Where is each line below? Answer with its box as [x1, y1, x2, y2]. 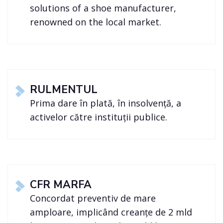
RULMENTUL [30, 83, 98, 97]
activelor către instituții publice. [30, 111, 168, 123]
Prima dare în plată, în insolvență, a [30, 97, 182, 110]
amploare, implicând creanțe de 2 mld [30, 206, 193, 219]
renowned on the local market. [30, 16, 162, 28]
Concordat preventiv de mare [30, 192, 156, 205]
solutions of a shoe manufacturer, [30, 2, 177, 14]
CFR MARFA [30, 178, 92, 192]
